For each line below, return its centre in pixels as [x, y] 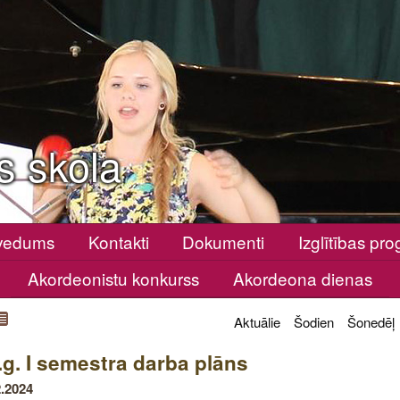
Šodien [313, 322]
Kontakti [118, 242]
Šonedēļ [371, 322]
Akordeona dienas [302, 278]
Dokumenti [224, 242]
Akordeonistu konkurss [114, 278]
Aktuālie [257, 322]
